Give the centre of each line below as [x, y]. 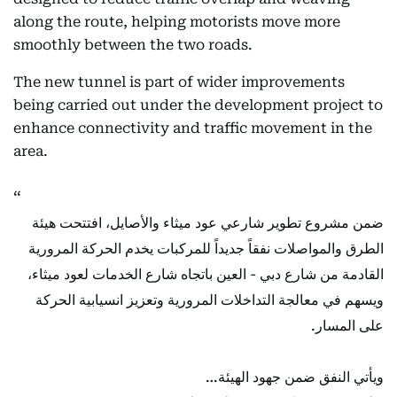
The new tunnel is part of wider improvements [179, 82]
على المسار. [347, 326]
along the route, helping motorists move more [177, 22]
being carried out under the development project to [198, 105]
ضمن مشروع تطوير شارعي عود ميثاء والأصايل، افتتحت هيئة [208, 223]
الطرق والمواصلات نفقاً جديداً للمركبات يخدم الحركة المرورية [206, 249]
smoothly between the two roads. [133, 45]
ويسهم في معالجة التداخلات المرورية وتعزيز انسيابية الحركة [210, 300]
